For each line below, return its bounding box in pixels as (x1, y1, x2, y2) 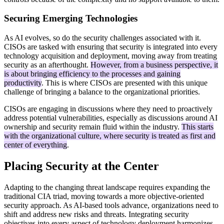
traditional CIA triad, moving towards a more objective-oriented (4, 192, 204, 200)
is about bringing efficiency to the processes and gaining (4, 69, 180, 78)
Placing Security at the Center (4, 159, 159, 173)
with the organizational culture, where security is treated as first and (4, 131, 215, 140)
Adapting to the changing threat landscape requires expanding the (4, 183, 210, 191)
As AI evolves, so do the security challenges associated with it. (4, 33, 201, 42)
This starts (181, 122, 213, 131)
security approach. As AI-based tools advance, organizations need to (4, 201, 218, 209)
